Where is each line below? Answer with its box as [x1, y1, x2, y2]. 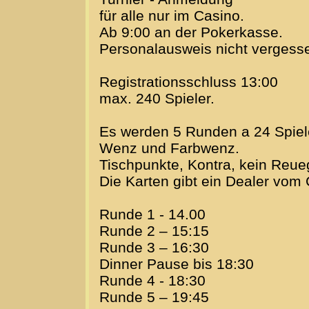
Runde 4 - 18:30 [99, 272, 206, 289]
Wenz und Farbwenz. [99, 140, 239, 157]
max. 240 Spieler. [99, 90, 215, 107]
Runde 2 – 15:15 [99, 223, 209, 239]
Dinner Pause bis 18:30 [99, 256, 254, 272]
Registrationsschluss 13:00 [99, 74, 278, 90]
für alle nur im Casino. [99, 8, 244, 24]
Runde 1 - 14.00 [99, 206, 206, 223]
